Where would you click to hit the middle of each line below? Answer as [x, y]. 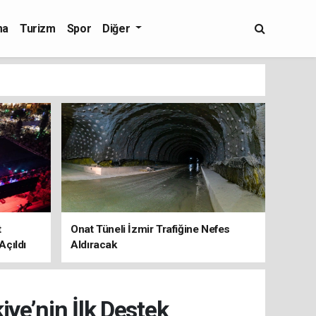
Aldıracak [94, 245]
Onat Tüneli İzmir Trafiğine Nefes [151, 229]
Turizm [38, 28]
